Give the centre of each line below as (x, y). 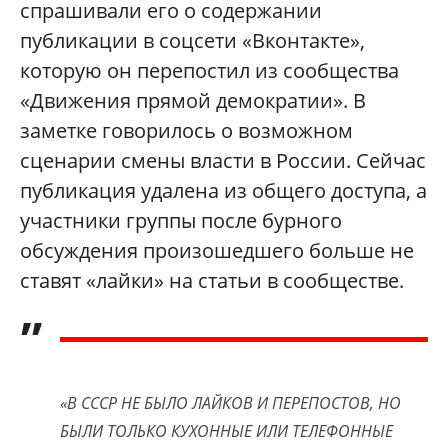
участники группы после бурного (181, 220)
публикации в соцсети (131, 40)
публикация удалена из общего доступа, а (223, 190)
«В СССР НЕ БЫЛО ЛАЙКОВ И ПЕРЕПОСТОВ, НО (230, 402)
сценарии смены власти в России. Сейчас (223, 160)
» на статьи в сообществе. (279, 280)
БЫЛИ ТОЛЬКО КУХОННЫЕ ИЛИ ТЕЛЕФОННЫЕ (226, 430)
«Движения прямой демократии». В (193, 100)
